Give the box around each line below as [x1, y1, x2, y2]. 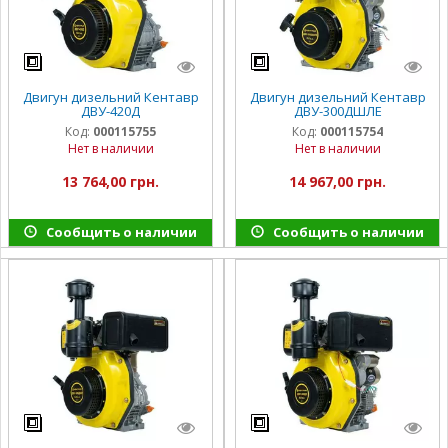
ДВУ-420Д [81, 101, 140, 120]
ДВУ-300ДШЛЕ [293, 101, 382, 120]
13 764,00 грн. [62, 171, 159, 191]
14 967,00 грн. [289, 171, 386, 191]
